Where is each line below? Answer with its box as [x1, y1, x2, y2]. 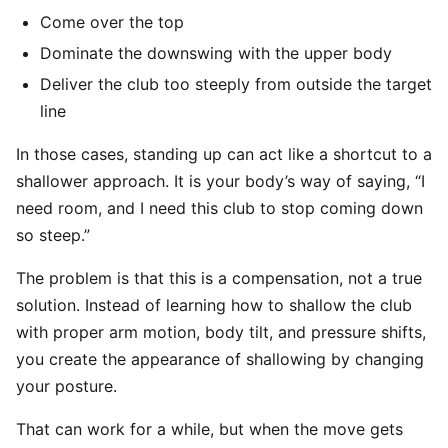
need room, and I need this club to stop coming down [16, 198, 423, 218]
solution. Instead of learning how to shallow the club [16, 295, 412, 315]
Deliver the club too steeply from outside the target [40, 74, 432, 94]
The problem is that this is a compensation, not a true [16, 268, 422, 288]
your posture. [16, 376, 117, 396]
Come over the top [40, 12, 184, 32]
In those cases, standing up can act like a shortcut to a [16, 144, 432, 164]
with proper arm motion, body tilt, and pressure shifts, [16, 322, 426, 342]
